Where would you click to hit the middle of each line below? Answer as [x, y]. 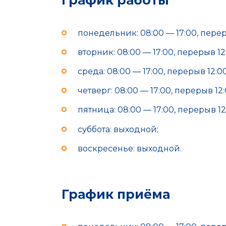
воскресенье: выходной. [130, 148]
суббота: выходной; [118, 129]
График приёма [116, 194]
